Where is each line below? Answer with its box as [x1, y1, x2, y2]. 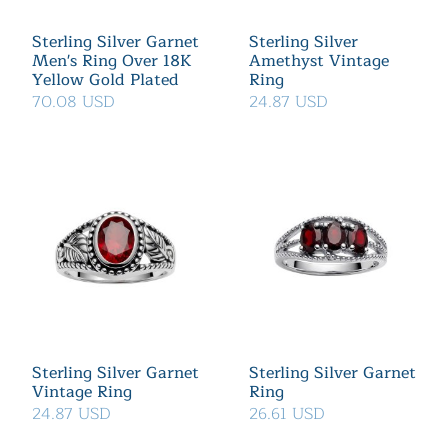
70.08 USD [32, 89, 115, 115]
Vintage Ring [32, 379, 132, 405]
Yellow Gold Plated [32, 67, 179, 93]
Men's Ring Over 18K [32, 48, 191, 74]
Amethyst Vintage [249, 48, 389, 74]
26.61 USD [249, 401, 325, 427]
